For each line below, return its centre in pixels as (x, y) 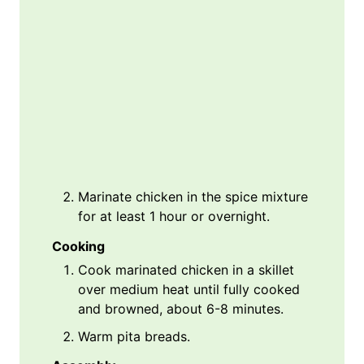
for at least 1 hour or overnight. (174, 216)
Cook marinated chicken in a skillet (186, 269)
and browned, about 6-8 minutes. (181, 308)
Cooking (78, 246)
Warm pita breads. (134, 336)
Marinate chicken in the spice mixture (193, 196)
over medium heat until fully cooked (189, 289)
